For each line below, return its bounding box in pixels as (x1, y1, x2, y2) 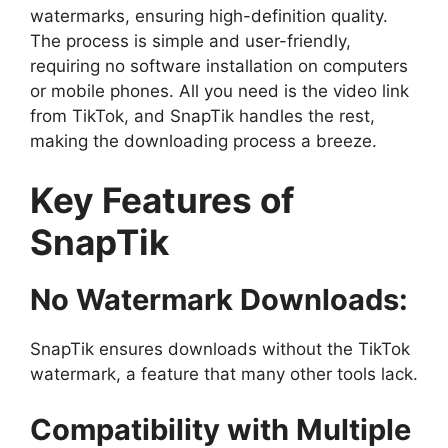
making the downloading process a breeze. (30, 130, 377, 151)
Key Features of (30, 179, 295, 222)
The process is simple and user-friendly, (30, 30, 351, 51)
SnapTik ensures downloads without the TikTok (30, 339, 410, 360)
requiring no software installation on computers (30, 55, 408, 76)
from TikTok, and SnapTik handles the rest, (30, 105, 375, 126)
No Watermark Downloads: (30, 282, 408, 318)
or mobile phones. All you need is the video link (30, 80, 409, 101)
